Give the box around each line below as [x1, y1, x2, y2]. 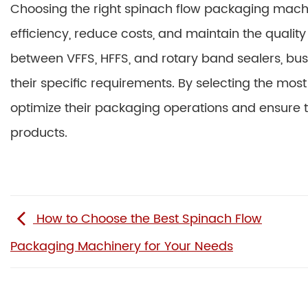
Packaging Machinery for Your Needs [10, 236, 233, 256]
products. [10, 123, 67, 143]
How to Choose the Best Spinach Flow [33, 209, 262, 230]
